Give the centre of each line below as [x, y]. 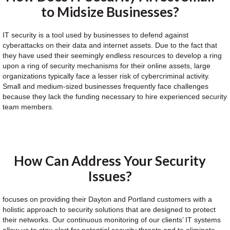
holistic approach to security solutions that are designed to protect [109, 209]
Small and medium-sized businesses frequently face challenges [106, 86]
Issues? [110, 176]
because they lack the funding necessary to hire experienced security [115, 97]
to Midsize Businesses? [110, 12]
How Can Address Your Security [110, 161]
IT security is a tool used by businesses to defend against [95, 35]
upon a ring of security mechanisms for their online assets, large [107, 66]
